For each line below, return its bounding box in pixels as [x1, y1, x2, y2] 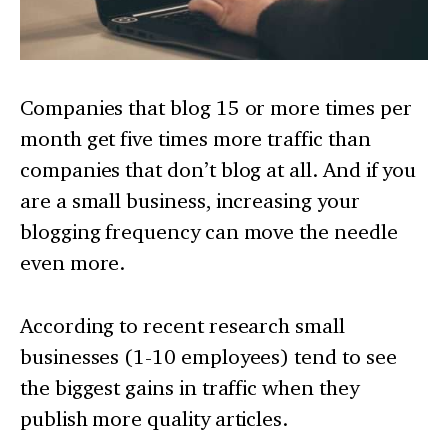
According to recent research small [20, 312, 345, 338]
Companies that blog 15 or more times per [20, 94, 412, 120]
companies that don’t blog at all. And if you [20, 156, 417, 182]
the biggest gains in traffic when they [20, 374, 359, 400]
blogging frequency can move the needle [20, 218, 398, 244]
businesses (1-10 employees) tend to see [20, 343, 397, 369]
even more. [20, 249, 126, 275]
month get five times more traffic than [20, 125, 371, 151]
